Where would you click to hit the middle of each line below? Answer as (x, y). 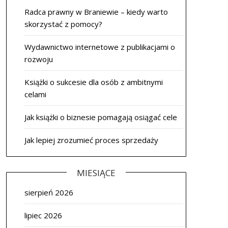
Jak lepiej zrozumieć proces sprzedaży (91, 140)
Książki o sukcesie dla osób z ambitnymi (93, 82)
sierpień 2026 (49, 192)
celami (35, 94)
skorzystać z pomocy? (63, 24)
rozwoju (38, 59)
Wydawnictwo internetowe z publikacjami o (99, 47)
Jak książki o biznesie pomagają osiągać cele (101, 117)
